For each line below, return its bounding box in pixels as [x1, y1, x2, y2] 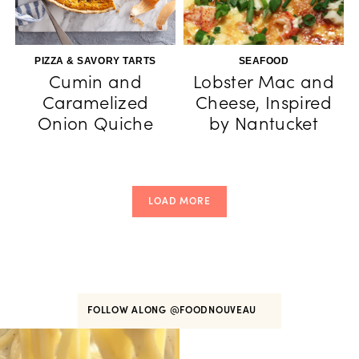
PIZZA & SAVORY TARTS [34, 55, 156, 67]
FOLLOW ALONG [87, 304, 170, 316]
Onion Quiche [37, 112, 154, 135]
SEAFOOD [238, 55, 289, 67]
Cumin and [48, 71, 143, 93]
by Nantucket [208, 112, 319, 135]
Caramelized [42, 91, 149, 114]
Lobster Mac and [192, 71, 335, 93]
